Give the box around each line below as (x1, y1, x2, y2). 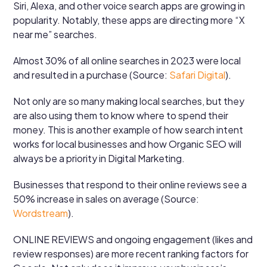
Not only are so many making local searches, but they (13, 94, 245, 107)
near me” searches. (13, 27, 98, 41)
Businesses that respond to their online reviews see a (13, 178, 247, 191)
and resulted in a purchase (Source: (13, 68, 170, 81)
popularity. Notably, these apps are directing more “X (13, 13, 246, 26)
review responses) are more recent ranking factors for (13, 247, 249, 260)
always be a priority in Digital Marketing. (13, 151, 185, 164)
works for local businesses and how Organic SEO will (13, 137, 242, 150)
